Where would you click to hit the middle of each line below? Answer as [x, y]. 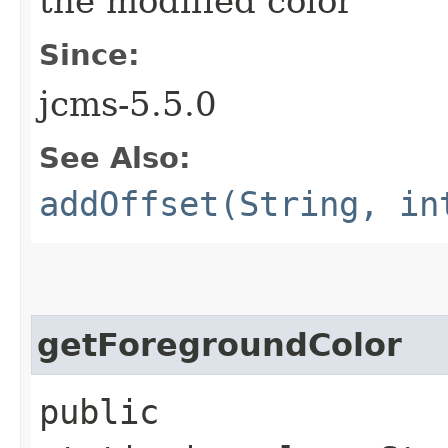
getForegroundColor [219, 344]
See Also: [115, 157]
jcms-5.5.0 [128, 103]
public [99, 411]
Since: [89, 54]
